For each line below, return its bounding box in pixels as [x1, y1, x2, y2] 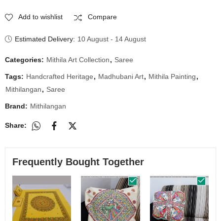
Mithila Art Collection [46, 56, 110, 64]
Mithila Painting [148, 73, 196, 81]
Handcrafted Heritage [26, 73, 93, 81]
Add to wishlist [18, 12, 63, 21]
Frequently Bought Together [12, 156, 144, 168]
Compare [88, 12, 117, 21]
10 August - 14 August [77, 35, 147, 43]
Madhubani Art [98, 73, 144, 81]
